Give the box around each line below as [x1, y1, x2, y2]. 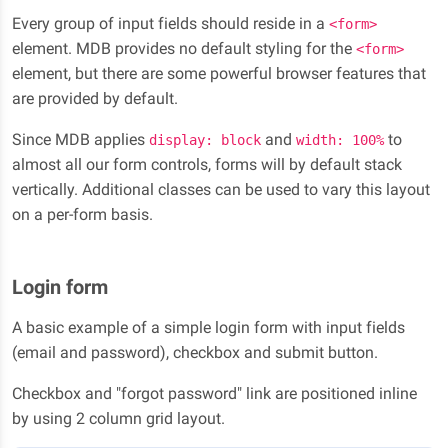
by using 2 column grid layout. [12, 409, 225, 429]
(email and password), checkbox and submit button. [12, 343, 378, 363]
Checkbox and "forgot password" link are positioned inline [12, 384, 417, 404]
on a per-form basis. [12, 205, 153, 225]
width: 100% [296, 132, 384, 149]
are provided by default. [12, 89, 178, 109]
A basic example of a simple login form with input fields [12, 318, 405, 338]
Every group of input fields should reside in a [12, 14, 329, 34]
